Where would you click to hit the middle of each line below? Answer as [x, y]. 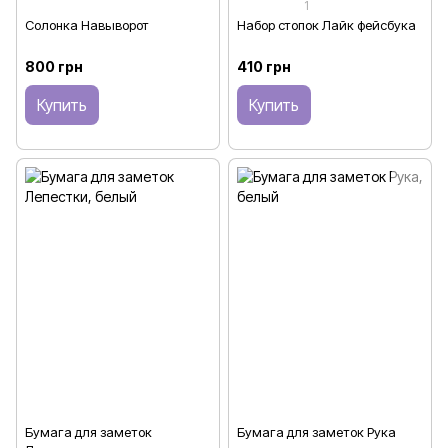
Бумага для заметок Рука [316, 432]
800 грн [54, 66]
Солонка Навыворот [87, 24]
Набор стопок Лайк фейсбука [326, 24]
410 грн [264, 66]
